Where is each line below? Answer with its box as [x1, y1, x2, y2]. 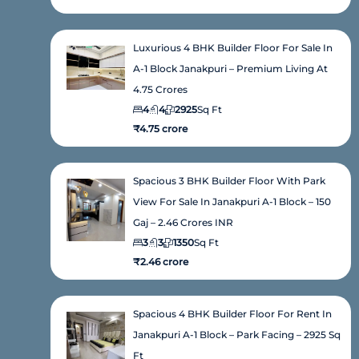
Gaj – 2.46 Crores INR [133, 216, 234, 229]
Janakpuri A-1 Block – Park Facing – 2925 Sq [133, 329, 341, 341]
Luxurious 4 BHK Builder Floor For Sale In [133, 42, 333, 54]
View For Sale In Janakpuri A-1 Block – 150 [133, 196, 332, 208]
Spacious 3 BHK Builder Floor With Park [133, 175, 326, 188]
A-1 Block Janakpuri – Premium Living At [133, 63, 329, 75]
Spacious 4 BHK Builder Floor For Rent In [133, 308, 333, 321]
